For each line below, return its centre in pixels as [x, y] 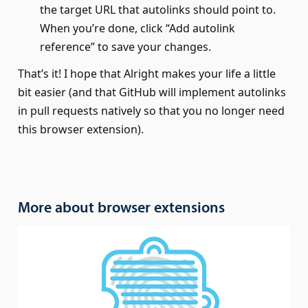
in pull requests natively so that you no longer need [151, 111]
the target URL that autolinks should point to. [157, 9]
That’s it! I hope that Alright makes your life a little [146, 74]
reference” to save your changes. [125, 46]
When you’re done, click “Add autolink [137, 28]
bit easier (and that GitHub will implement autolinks [152, 92]
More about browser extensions [121, 208]
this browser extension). [80, 130]
